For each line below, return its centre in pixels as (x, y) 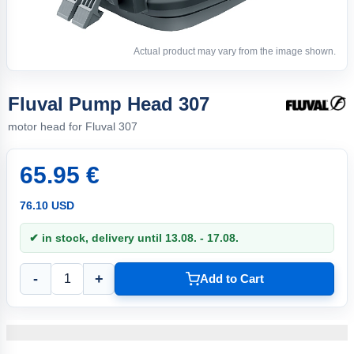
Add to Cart (232, 279)
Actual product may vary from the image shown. (235, 51)
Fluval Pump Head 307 (109, 104)
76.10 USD (47, 205)
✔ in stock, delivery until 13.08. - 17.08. (134, 237)
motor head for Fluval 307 (73, 126)
